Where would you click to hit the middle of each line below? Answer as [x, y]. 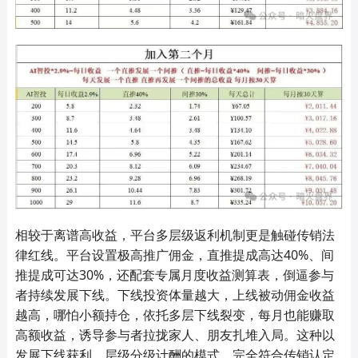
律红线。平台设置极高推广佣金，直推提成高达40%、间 [174, 255]
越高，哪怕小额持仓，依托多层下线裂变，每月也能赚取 [175, 315]
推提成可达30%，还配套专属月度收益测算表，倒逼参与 [174, 275]
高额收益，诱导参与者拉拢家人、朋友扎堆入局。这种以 [175, 335]
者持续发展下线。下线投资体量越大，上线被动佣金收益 [175, 295]
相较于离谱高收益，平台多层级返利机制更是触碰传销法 [175, 235]
